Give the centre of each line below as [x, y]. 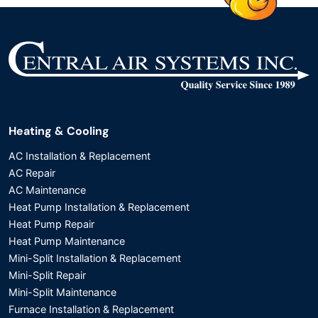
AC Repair [32, 172]
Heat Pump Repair [51, 224]
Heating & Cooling [59, 130]
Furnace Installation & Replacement [91, 309]
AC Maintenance [47, 190]
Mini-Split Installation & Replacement [95, 258]
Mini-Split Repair [47, 275]
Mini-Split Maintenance [62, 292]
